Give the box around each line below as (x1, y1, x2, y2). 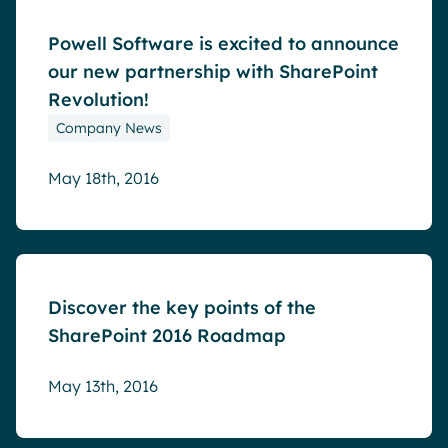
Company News (56, 119, 162, 137)
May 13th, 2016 (48, 376, 158, 396)
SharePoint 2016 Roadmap (48, 324, 286, 347)
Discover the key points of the (48, 296, 316, 319)
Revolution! (48, 88, 149, 111)
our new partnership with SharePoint (48, 60, 378, 83)
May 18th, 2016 (48, 168, 159, 188)
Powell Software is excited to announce (48, 32, 399, 55)
